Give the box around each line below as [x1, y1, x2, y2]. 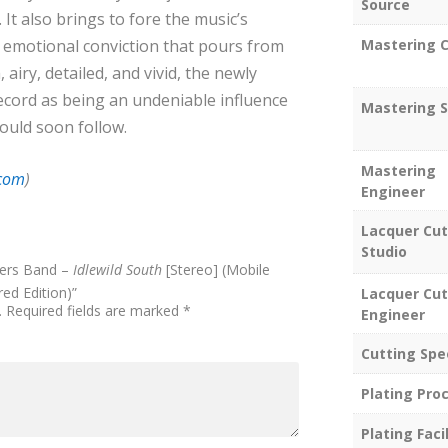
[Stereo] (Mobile [162, 259, 271, 279]
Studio [360, 242, 407, 262]
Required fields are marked [6, 300, 184, 320]
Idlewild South [73, 259, 163, 279]
